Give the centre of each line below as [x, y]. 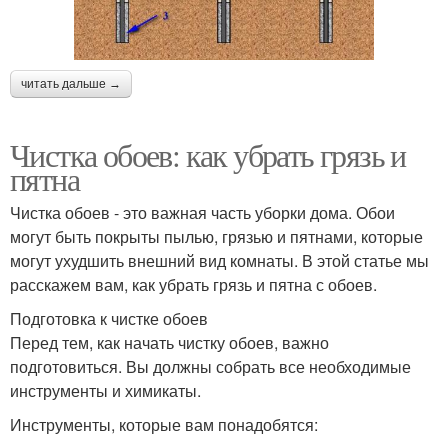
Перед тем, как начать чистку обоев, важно [169, 342]
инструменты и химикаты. [105, 390]
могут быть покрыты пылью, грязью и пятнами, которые [216, 236]
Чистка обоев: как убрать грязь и [208, 154]
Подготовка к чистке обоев [109, 318]
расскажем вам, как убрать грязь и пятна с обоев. [193, 284]
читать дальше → [71, 83]
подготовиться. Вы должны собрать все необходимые [210, 366]
